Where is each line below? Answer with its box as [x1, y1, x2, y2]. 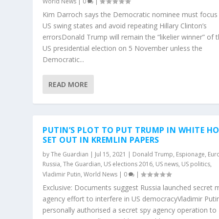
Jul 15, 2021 [95, 150, 127, 158]
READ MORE [48, 79, 88, 89]
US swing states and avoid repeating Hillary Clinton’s [43, 21, 207, 30]
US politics [181, 159, 211, 168]
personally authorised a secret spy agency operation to [43, 205, 217, 215]
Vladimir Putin [43, 170, 81, 178]
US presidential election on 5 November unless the [43, 43, 203, 53]
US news [155, 159, 179, 168]
